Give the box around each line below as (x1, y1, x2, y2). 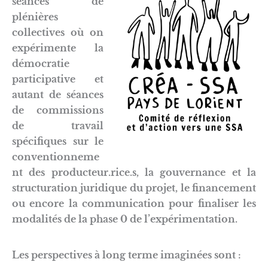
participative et (12, 73, 103, 85)
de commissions (12, 104, 103, 116)
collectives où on (12, 26, 103, 38)
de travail (12, 120, 103, 132)
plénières (12, 11, 58, 23)
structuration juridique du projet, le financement (12, 182, 256, 194)
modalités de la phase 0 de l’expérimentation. (12, 213, 237, 225)
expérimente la (12, 42, 103, 54)
